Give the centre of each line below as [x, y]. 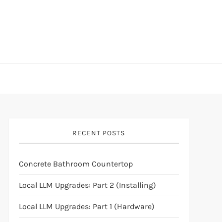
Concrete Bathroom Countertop [76, 164]
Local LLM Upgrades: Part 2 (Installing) [87, 185]
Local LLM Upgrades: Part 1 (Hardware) [86, 206]
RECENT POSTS [99, 133]
